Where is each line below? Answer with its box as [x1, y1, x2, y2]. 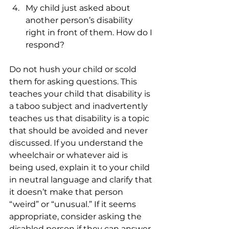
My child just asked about [26, 3, 132, 13]
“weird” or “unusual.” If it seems [9, 199, 138, 209]
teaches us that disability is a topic [9, 113, 151, 123]
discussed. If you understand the [9, 138, 145, 148]
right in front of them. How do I [26, 28, 154, 37]
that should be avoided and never [9, 126, 150, 135]
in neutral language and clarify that [9, 175, 154, 185]
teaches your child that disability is [9, 89, 152, 99]
